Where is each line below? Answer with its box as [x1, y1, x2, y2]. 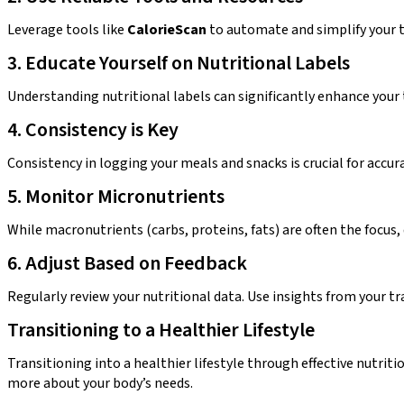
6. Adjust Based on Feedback [7, 248, 247, 278]
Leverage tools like [7, 19, 127, 40]
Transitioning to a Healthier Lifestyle [7, 315, 315, 344]
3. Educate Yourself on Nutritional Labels [7, 48, 350, 78]
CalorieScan [127, 19, 207, 40]
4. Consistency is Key [7, 115, 179, 144]
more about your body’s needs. [7, 372, 193, 393]
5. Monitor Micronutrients [7, 181, 225, 211]
